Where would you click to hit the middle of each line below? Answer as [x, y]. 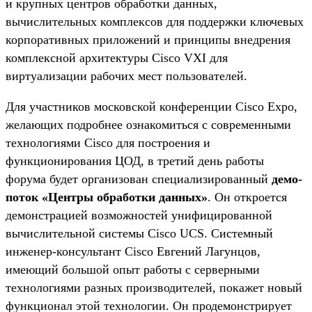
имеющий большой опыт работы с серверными [133, 269]
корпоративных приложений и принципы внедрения [148, 39]
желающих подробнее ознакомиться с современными [148, 124]
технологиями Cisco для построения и [108, 142]
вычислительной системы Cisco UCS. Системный [139, 233]
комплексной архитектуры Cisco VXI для [117, 57]
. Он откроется [247, 197]
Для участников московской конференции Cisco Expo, [151, 106]
